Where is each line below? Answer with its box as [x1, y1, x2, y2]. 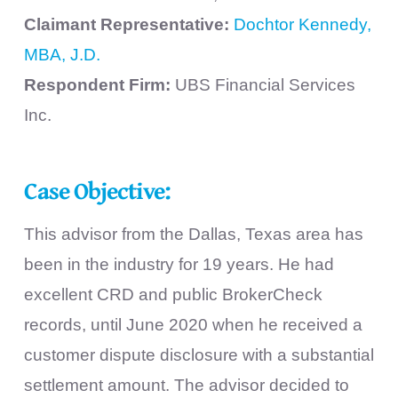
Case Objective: [23, 172, 176, 209]
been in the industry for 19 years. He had [23, 254, 334, 274]
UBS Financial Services [174, 76, 355, 95]
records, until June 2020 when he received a [23, 314, 362, 334]
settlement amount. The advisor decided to [23, 375, 349, 394]
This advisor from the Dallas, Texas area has [23, 224, 363, 243]
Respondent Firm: [23, 76, 175, 95]
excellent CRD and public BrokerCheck [23, 284, 322, 304]
